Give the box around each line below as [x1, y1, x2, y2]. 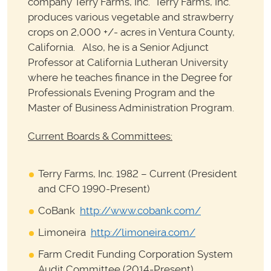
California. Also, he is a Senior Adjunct [28, 41, 209, 54]
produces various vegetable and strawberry [28, 11, 233, 24]
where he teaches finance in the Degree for [28, 71, 232, 84]
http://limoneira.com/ [91, 226, 195, 238]
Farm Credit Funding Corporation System [38, 247, 233, 260]
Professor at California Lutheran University [28, 56, 228, 69]
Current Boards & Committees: [28, 130, 172, 143]
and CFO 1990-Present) [38, 182, 150, 195]
